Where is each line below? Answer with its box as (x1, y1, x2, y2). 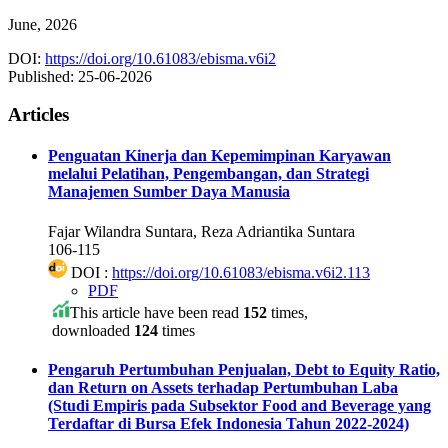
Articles (8, 104, 69, 126)
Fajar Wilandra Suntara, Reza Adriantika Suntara (48, 222, 355, 240)
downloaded (48, 321, 134, 339)
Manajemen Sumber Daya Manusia (48, 183, 290, 201)
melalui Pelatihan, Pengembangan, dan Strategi (48, 165, 369, 183)
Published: (8, 67, 78, 85)
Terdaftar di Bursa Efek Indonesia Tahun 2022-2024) (48, 415, 409, 433)
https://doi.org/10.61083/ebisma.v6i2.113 (112, 263, 370, 281)
